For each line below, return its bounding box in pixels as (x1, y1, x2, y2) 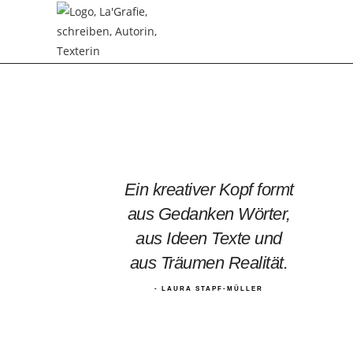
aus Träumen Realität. (129, 253, 288, 273)
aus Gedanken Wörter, (127, 204, 291, 224)
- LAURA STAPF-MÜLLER (154, 284, 263, 292)
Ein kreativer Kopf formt (124, 180, 294, 199)
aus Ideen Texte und (136, 229, 282, 248)
